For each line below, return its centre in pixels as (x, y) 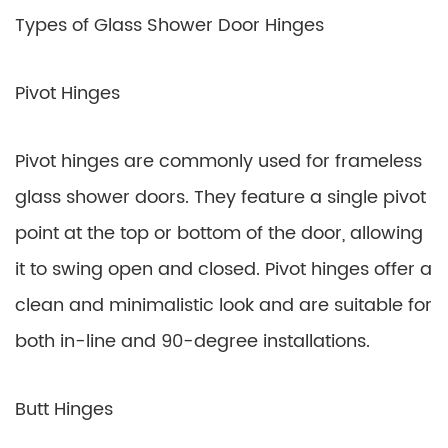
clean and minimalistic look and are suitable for (223, 305)
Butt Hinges (64, 409)
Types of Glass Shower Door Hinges (169, 25)
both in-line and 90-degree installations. (192, 341)
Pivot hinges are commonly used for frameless (218, 161)
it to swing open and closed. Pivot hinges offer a (223, 269)
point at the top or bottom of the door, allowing (219, 233)
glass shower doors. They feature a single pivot (220, 197)
